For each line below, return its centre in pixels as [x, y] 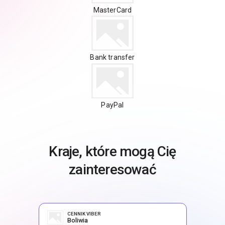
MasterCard [113, 10]
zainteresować [113, 169]
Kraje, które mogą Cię [113, 151]
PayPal [113, 105]
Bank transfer [113, 58]
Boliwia [77, 220]
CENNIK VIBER [84, 213]
